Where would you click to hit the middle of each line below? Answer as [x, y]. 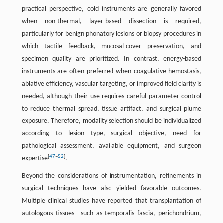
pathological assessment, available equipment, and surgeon [111, 146]
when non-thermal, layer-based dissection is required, [111, 22]
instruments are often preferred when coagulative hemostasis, [111, 71]
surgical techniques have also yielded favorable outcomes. [111, 188]
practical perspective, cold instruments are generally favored [111, 9]
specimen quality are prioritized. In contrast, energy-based [111, 59]
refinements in [179, 176]
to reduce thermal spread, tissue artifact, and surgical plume [111, 109]
